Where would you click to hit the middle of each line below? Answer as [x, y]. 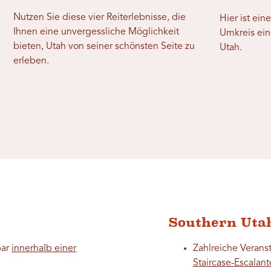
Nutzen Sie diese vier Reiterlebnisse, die [100, 17]
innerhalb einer [44, 248]
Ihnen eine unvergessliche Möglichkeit [96, 32]
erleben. [31, 61]
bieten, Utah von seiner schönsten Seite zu [104, 46]
